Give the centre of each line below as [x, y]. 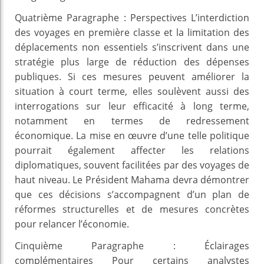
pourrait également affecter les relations [132, 150]
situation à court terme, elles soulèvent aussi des [132, 91]
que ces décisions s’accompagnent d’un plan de [132, 194]
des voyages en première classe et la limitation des [132, 32]
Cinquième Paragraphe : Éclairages [132, 245]
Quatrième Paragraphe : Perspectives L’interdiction [132, 17]
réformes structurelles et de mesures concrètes [132, 209]
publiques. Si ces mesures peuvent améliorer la [132, 76]
